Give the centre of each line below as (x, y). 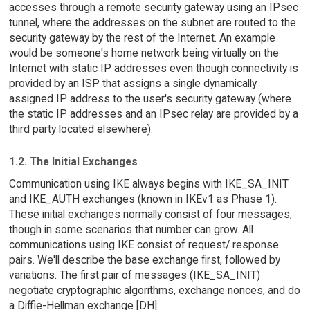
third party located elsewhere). (81, 129)
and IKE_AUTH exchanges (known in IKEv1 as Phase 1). (143, 199)
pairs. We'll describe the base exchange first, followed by (144, 260)
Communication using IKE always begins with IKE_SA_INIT (148, 184)
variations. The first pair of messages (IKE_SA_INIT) (134, 275)
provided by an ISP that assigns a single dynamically (133, 83)
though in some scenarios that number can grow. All (131, 230)
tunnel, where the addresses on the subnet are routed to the (152, 22)
